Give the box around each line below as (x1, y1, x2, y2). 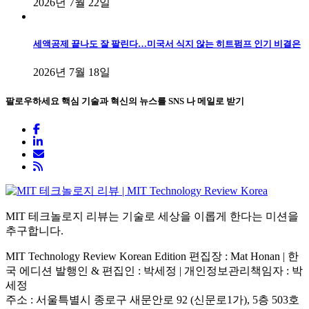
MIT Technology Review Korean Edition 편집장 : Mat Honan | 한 (6, 250, 299, 262)
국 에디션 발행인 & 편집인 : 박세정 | (6, 264, 184, 277)
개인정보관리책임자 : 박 (184, 264, 303, 277)
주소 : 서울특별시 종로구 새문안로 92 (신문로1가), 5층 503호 (6, 293, 299, 306)
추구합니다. (6, 224, 63, 237)
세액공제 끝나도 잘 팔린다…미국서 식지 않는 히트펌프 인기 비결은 (33, 39, 301, 50)
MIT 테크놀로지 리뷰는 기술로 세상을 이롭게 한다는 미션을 (6, 210, 299, 222)
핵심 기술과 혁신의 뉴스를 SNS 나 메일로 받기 (61, 96, 244, 107)
